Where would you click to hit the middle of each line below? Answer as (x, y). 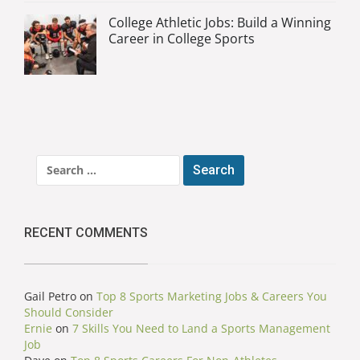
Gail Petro (50, 297)
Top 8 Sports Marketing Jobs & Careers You (212, 297)
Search (54, 162)
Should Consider (69, 313)
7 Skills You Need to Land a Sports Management (201, 329)
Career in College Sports (182, 39)
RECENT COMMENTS (86, 233)
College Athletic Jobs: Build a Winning (220, 23)
